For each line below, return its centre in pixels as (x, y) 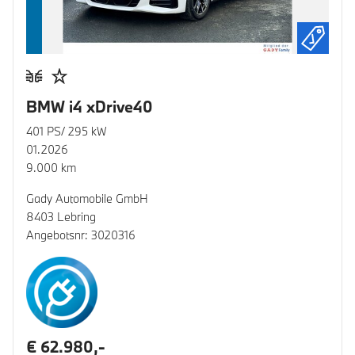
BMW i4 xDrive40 (90, 107)
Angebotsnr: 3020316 (81, 235)
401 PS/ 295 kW (67, 132)
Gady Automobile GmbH (87, 199)
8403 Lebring (61, 217)
